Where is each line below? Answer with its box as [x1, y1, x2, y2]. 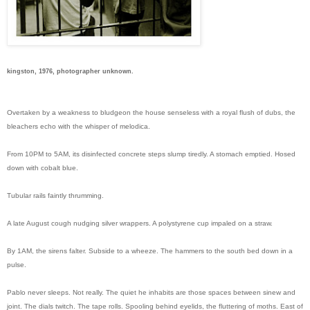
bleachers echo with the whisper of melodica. [7, 122, 150, 130]
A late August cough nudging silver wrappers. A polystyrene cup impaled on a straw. [7, 219, 273, 227]
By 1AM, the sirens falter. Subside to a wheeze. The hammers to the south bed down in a [7, 246, 293, 255]
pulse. [7, 260, 26, 268]
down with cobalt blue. [7, 163, 80, 172]
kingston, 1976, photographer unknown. [7, 67, 134, 75]
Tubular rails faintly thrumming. [7, 191, 106, 199]
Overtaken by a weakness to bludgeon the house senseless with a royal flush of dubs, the [7, 108, 295, 116]
